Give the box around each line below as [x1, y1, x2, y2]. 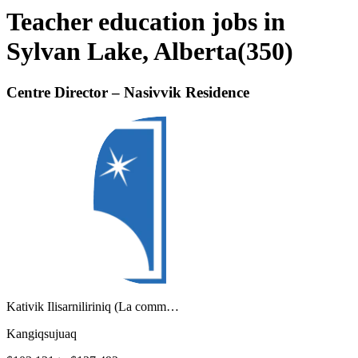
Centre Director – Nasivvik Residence [6, 83, 249, 101]
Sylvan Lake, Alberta [6, 37, 237, 66]
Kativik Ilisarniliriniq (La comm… [6, 300, 179, 314]
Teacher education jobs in [6, 7, 285, 37]
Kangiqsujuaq [6, 327, 77, 341]
